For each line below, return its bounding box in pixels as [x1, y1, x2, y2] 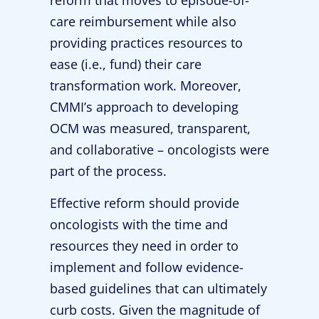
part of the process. [50, 162, 167, 180]
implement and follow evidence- [50, 258, 244, 276]
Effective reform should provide [50, 194, 239, 211]
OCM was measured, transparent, [50, 120, 251, 137]
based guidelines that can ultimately [50, 279, 267, 297]
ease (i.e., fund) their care [50, 56, 202, 73]
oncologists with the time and [50, 215, 228, 233]
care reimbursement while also [50, 13, 236, 31]
